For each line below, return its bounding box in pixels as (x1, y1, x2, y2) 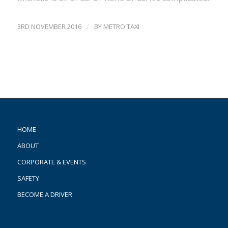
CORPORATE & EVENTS (17, 157, 86, 167)
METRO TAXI (103, 22, 139, 32)
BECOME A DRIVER (17, 190, 72, 199)
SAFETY (17, 174, 39, 183)
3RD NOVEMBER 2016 (17, 22, 81, 32)
